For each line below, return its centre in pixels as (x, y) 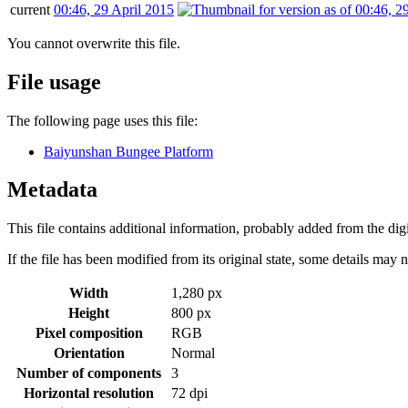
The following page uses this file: (102, 120)
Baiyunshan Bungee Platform (128, 151)
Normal (193, 353)
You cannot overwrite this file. (94, 43)
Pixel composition (89, 333)
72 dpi (189, 393)
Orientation (89, 353)
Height (89, 313)
